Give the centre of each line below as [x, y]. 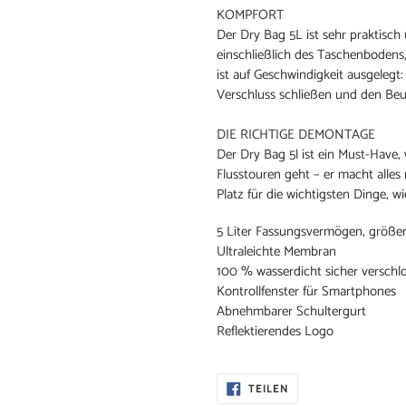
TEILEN [268, 389]
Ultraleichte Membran [276, 252]
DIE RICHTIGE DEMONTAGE [296, 134]
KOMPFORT [250, 14]
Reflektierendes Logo [275, 332]
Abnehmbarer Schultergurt [291, 312]
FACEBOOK [318, 397]
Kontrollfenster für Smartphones [306, 292]
